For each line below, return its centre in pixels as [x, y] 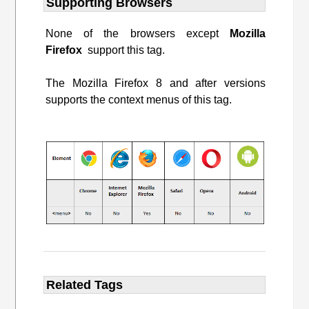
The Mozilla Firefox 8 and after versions [156, 83]
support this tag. [124, 50]
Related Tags [85, 285]
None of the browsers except [138, 34]
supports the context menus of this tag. [139, 100]
